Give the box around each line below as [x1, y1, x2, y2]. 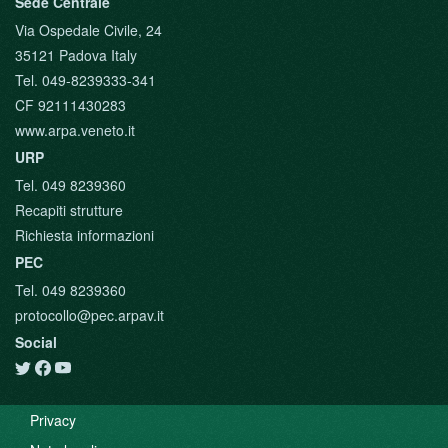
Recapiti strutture [15, 200, 123, 220]
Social [15, 332, 57, 352]
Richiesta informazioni [15, 225, 154, 245]
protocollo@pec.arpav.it [15, 305, 164, 325]
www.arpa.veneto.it [15, 120, 135, 140]
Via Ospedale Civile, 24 [15, 20, 162, 40]
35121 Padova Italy [15, 45, 137, 65]
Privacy [30, 410, 76, 430]
